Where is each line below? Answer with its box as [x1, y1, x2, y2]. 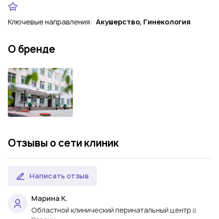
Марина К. [31, 193, 67, 203]
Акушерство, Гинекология [96, 17, 191, 26]
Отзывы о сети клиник [8, 136, 119, 150]
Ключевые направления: [8, 17, 94, 26]
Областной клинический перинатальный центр [31, 205, 191, 215]
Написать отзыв [29, 171, 89, 180]
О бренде [8, 43, 55, 56]
